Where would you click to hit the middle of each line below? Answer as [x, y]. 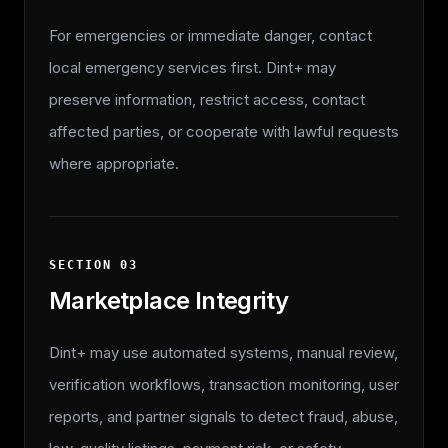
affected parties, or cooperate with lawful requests [224, 131]
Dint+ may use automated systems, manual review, [223, 352]
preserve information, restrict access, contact [207, 99]
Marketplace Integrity [169, 300]
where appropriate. [114, 163]
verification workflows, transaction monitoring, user [224, 384]
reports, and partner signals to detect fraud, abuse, [223, 416]
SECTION [85, 265]
